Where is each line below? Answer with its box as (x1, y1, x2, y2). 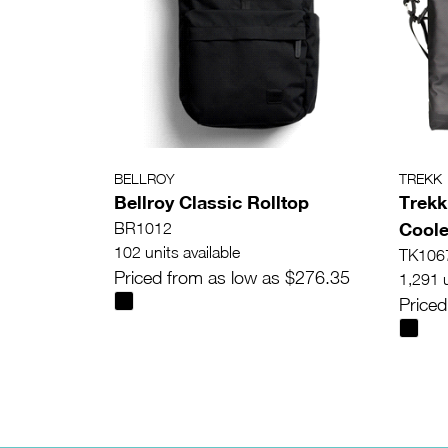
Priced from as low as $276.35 (114, 267, 350, 289)
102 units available (114, 243, 240, 262)
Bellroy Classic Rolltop (114, 191, 309, 214)
